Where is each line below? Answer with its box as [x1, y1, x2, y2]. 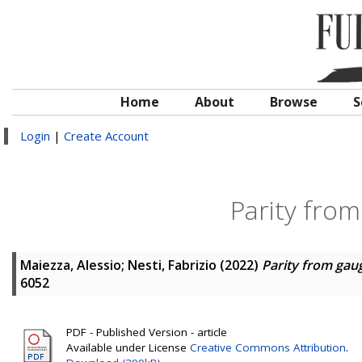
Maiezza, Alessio [20, 256, 121, 274]
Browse [270, 93, 318, 111]
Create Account [64, 128, 149, 144]
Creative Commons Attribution [190, 340, 346, 355]
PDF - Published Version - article [66, 325, 227, 339]
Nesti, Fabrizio [128, 256, 217, 274]
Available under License [66, 340, 190, 355]
